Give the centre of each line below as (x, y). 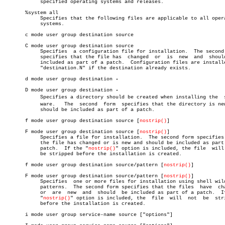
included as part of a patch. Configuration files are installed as (16, 63)
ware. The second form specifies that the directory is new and (16, 104)
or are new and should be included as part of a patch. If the (16, 193)
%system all (31, 13)
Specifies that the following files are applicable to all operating (16, 18)
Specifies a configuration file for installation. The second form (16, 51)
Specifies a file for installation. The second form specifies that (16, 137)
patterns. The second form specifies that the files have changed (16, 187)
